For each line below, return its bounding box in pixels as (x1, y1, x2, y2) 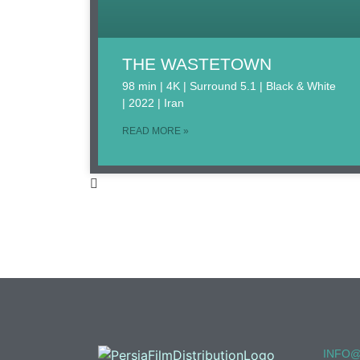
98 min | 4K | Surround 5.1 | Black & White (122, 80, 336, 93)
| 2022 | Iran (122, 96, 184, 110)
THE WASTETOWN (122, 55, 272, 74)
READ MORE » (122, 125, 189, 137)
